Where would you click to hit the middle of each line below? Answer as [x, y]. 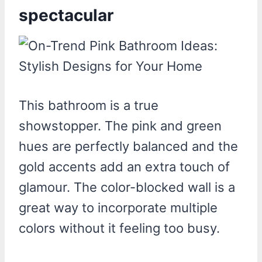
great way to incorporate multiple [118, 207]
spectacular [66, 15]
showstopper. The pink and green [120, 125]
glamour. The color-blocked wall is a [127, 187]
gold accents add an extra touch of [124, 166]
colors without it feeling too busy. [119, 228]
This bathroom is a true [89, 105]
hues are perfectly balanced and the [128, 146]
